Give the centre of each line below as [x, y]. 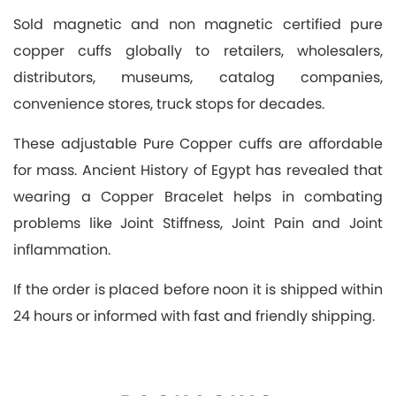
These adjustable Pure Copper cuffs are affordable [198, 144]
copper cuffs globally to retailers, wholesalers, [198, 51]
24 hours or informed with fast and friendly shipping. [194, 316]
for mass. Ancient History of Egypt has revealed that [198, 170]
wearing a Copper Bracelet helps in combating [198, 197]
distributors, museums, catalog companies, [198, 77]
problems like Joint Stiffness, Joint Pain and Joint [198, 223]
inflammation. [62, 250]
